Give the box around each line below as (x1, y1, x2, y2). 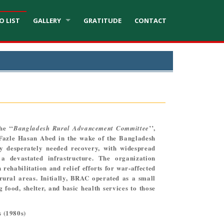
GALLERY (32, 15, 61, 25)
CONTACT (134, 15, 166, 25)
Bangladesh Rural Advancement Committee (13, 123, 149, 132)
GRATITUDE (83, 15, 121, 25)
